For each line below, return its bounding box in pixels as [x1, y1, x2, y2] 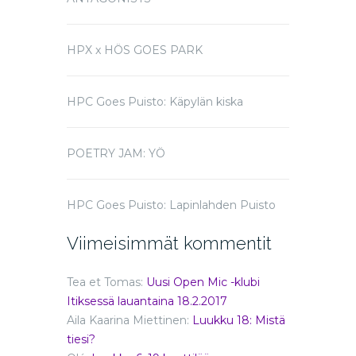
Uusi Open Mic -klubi [146, 275, 260, 290]
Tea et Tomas [67, 275, 141, 290]
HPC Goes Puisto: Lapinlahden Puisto [67, 198, 276, 213]
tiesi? [67, 332, 95, 347]
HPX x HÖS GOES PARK [67, 43, 203, 58]
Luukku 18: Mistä [192, 313, 285, 328]
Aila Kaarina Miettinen [67, 313, 187, 328]
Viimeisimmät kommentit [67, 233, 272, 254]
